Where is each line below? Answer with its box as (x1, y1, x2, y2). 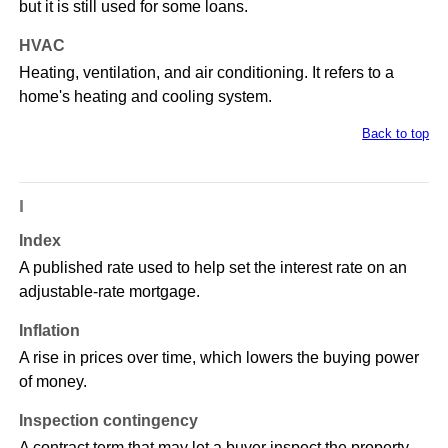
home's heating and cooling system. (18, 88, 272, 106)
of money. (18, 373, 87, 391)
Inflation (18, 322, 80, 340)
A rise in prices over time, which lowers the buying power (18, 349, 419, 367)
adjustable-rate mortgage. (18, 283, 200, 301)
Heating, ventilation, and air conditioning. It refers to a (18, 64, 394, 82)
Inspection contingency (18, 412, 198, 430)
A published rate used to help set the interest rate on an (18, 259, 407, 277)
